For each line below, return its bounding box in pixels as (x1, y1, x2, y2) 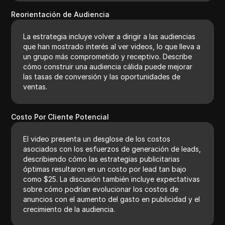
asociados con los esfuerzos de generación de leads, (23, 144, 201, 153)
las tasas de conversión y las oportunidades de (23, 72, 181, 81)
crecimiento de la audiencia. (23, 204, 116, 213)
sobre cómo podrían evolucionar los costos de (23, 184, 179, 193)
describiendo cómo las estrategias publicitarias (23, 154, 180, 163)
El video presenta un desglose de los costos (23, 134, 171, 143)
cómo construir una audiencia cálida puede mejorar (23, 62, 193, 71)
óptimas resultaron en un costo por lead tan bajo (23, 164, 187, 173)
